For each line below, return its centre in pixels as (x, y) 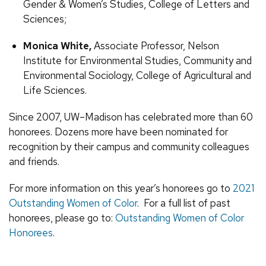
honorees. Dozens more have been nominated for (118, 132)
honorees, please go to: (62, 218)
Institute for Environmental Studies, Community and (137, 61)
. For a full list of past (184, 203)
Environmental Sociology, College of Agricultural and (137, 76)
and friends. (34, 162)
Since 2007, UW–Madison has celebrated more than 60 (131, 117)
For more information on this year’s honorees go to (121, 189)
